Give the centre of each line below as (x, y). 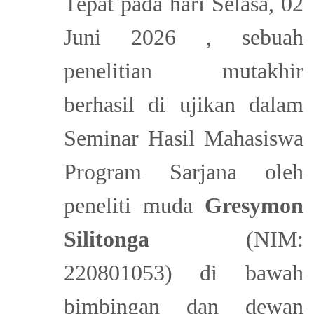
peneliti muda (134, 205)
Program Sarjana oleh (183, 171)
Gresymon (254, 205)
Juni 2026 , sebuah (183, 37)
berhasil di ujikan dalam (183, 104)
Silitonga (106, 239)
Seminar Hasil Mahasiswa (183, 138)
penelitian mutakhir (183, 70)
